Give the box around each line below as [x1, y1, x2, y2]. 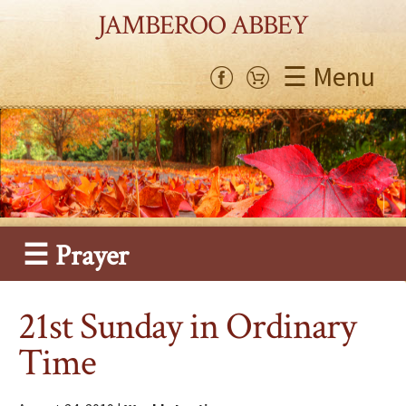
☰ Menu [283, 58, 375, 93]
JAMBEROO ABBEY [98, 7, 308, 43]
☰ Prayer [23, 237, 129, 275]
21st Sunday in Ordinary [18, 302, 357, 353]
